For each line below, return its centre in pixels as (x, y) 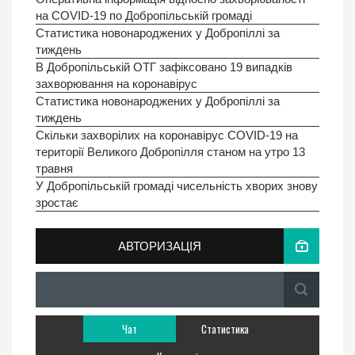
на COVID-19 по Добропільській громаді (144, 16)
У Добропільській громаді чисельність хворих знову (177, 186)
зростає (57, 203)
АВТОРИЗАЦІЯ (160, 246)
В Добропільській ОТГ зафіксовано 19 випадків (164, 67)
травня (54, 169)
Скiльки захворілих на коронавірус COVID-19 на (167, 136)
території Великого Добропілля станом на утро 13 (170, 152)
